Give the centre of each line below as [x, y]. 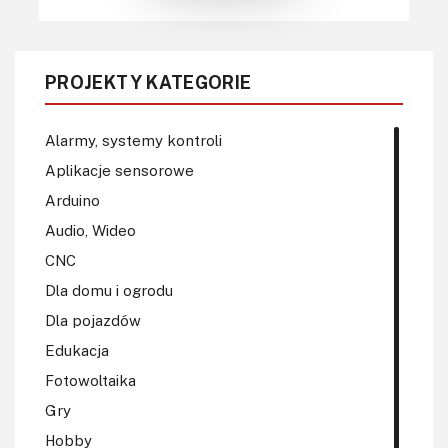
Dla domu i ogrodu [109, 289]
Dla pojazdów [93, 319]
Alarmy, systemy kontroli [133, 139]
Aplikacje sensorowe [119, 169]
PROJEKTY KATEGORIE [148, 81]
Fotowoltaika [90, 379]
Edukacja [77, 349]
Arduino [72, 199]
